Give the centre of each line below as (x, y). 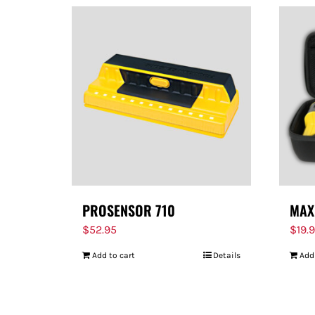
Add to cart (114, 255)
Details (227, 255)
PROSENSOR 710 (129, 210)
